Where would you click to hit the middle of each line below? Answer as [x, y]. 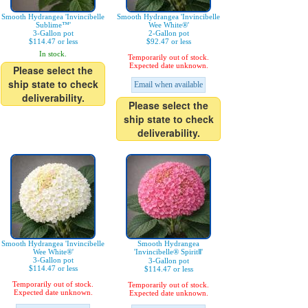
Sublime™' [53, 25]
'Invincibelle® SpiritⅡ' [168, 252]
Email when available [168, 85]
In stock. [53, 54]
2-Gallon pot [168, 33]
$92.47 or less [168, 42]
